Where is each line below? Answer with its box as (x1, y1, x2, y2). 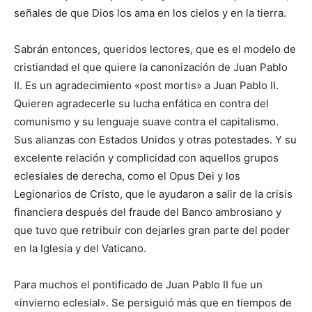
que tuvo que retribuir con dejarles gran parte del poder (14, 224, 290, 237)
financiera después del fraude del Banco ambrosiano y (14, 205, 281, 219)
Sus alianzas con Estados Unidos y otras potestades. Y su (14, 133, 297, 147)
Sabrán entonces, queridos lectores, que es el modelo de (14, 42, 296, 56)
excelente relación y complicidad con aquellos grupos (14, 151, 279, 165)
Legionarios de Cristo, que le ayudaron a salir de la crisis (14, 187, 292, 201)
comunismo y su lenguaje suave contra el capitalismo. (14, 115, 279, 129)
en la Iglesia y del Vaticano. (14, 242, 146, 256)
